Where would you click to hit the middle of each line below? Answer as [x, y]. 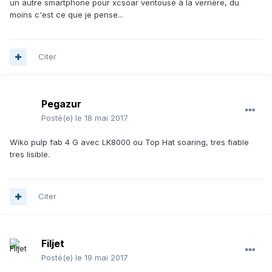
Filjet [53, 244]
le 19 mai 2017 [102, 258]
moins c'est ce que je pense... [66, 15]
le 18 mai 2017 [102, 118]
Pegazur [61, 104]
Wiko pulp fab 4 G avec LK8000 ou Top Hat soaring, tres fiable [129, 142]
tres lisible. [30, 155]
